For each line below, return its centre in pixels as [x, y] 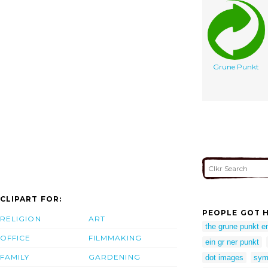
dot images [224, 257]
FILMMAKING [115, 238]
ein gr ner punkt [232, 242]
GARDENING [115, 257]
